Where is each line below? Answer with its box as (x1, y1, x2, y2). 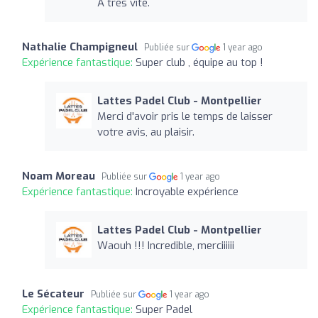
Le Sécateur (22, 286, 84, 301)
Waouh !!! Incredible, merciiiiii (97, 238, 234, 253)
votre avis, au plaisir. (97, 124, 194, 139)
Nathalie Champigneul (22, 39, 138, 54)
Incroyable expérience (136, 184, 238, 199)
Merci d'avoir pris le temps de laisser (97, 109, 273, 124)
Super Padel (136, 302, 192, 317)
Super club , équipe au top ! (136, 55, 263, 70)
